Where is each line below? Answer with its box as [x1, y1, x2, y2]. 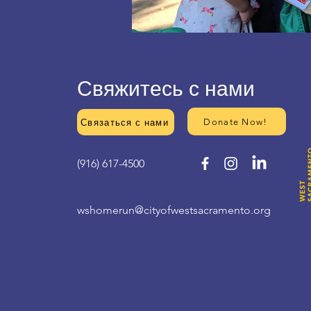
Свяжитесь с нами [77, 76, 255, 101]
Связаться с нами [81, 117, 169, 128]
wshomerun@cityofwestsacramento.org [77, 203, 271, 217]
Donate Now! [203, 116, 268, 127]
